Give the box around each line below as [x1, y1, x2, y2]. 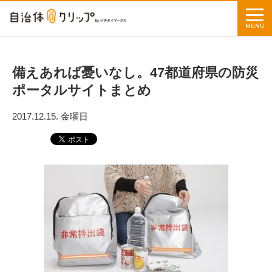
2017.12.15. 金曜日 [12, 111, 88, 121]
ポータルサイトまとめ [12, 83, 151, 98]
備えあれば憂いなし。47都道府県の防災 [12, 65, 259, 80]
